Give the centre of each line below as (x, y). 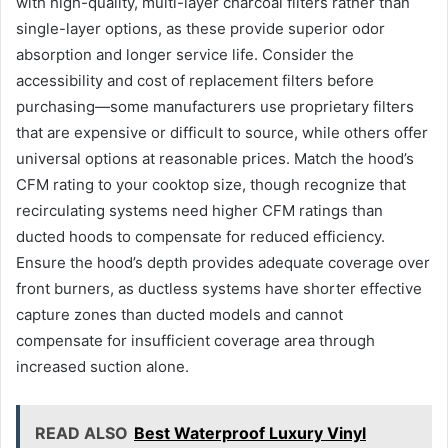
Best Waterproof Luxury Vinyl (250, 433)
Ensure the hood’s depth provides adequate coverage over (223, 263)
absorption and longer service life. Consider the (185, 55)
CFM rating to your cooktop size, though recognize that (211, 185)
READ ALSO (81, 433)
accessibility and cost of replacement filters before (195, 81)
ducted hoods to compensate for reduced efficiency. (200, 237)
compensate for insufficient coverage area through (195, 341)
